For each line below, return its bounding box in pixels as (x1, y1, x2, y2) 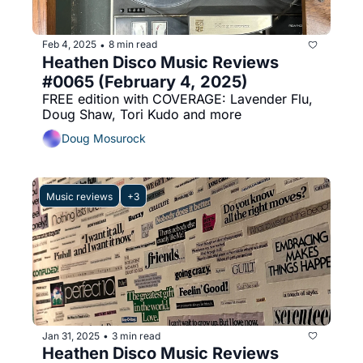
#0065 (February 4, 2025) (42, 71, 248, 92)
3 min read (112, 329, 160, 342)
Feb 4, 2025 (42, 38, 96, 51)
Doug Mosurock (62, 131, 146, 146)
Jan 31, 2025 (42, 329, 100, 342)
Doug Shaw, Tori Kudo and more (42, 105, 241, 122)
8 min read (109, 38, 157, 51)
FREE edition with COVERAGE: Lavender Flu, (42, 90, 313, 107)
